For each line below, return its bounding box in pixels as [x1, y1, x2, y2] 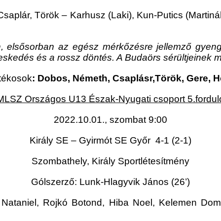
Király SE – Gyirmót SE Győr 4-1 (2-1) [30, 135, 191, 146]
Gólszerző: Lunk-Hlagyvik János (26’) [31, 177, 190, 187]
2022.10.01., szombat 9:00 [54, 114, 167, 125]
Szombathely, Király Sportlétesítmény [32, 156, 189, 167]
